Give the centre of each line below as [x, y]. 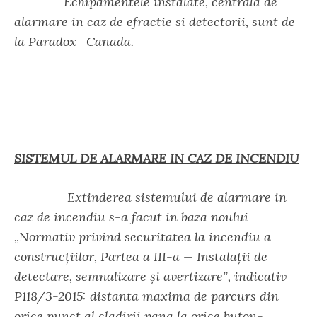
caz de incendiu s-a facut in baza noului [131, 217]
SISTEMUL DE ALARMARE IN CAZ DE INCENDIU [156, 158]
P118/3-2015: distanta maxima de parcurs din [146, 296]
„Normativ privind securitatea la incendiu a [143, 237]
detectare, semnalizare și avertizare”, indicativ [150, 276]
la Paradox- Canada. [74, 41]
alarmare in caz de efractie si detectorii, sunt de [155, 22]
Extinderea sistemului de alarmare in [150, 197]
